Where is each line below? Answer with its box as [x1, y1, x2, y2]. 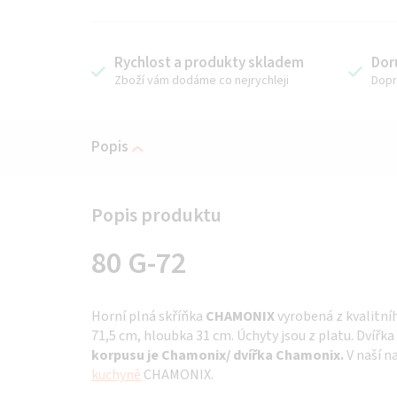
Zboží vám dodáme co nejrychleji [114, 71, 289, 90]
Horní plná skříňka [91, 306, 206, 326]
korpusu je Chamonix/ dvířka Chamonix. [91, 345, 344, 365]
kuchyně [91, 364, 141, 385]
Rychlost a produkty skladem [114, 51, 304, 74]
